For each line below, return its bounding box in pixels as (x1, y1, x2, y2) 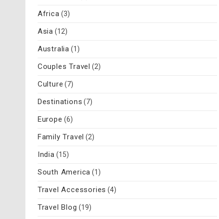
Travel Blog (37, 203, 77, 212)
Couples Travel (37, 62, 91, 71)
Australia (37, 44, 70, 54)
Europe (37, 115, 63, 124)
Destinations (37, 97, 83, 107)
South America (37, 168, 91, 177)
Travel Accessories (37, 185, 107, 195)
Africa (37, 9, 60, 19)
